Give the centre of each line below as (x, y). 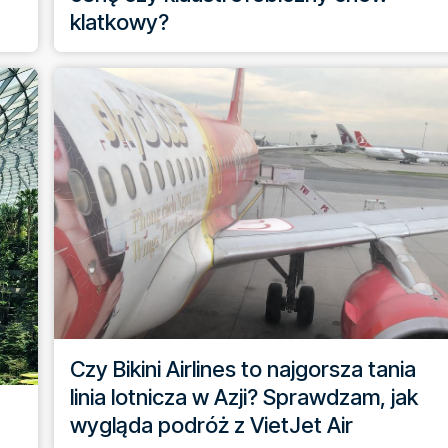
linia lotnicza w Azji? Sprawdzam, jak (244, 396)
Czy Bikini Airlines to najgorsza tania (243, 368)
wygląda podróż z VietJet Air (211, 424)
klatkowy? (119, 21)
